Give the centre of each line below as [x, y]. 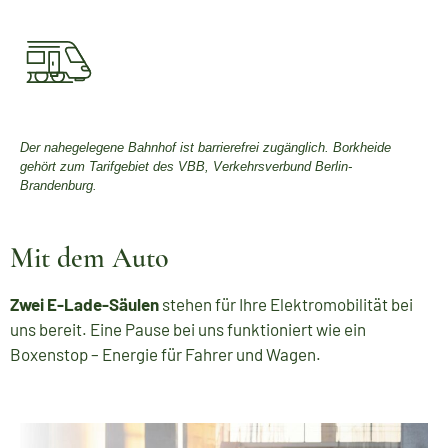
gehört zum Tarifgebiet [84, 166]
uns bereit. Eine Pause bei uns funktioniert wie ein [188, 329]
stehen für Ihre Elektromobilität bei [286, 304]
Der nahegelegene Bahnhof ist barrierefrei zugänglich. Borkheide [205, 147]
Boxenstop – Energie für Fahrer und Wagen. [165, 354]
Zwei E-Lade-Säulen [84, 304]
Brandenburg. [58, 185]
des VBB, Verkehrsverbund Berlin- [252, 166]
